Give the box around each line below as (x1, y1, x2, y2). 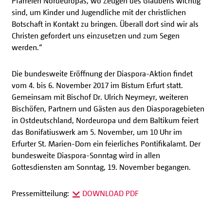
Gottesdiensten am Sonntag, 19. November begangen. (12, 162, 191, 172)
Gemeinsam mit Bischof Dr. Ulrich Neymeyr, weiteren (12, 92, 188, 102)
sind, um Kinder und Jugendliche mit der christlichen (12, 7, 186, 17)
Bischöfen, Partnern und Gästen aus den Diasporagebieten (12, 104, 204, 113)
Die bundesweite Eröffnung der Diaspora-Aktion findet (12, 69, 193, 78)
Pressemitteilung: (12, 188, 73, 198)
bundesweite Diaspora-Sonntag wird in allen (12, 150, 160, 160)
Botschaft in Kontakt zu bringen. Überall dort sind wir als (12, 19, 199, 29)
